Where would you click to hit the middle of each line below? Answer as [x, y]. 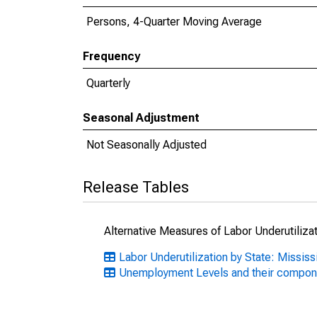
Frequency [111, 56]
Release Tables [136, 187]
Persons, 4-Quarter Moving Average [174, 22]
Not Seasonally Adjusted [146, 145]
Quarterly [108, 83]
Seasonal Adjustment [141, 118]
